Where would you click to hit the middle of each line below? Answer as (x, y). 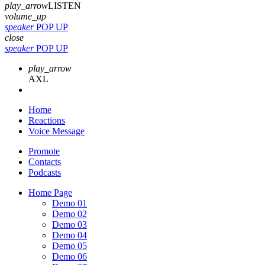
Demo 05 (70, 246)
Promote (44, 151)
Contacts (45, 162)
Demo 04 (70, 235)
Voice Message (56, 131)
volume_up (25, 17)
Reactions (47, 121)
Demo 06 (70, 257)
